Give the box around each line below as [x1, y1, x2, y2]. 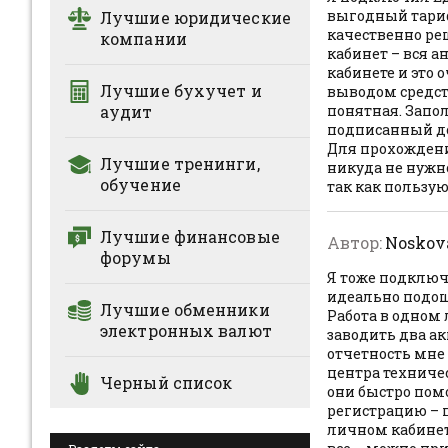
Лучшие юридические [100, 7, 291, 28]
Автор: [327, 232, 382, 254]
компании [100, 28, 187, 49]
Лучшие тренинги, [100, 153, 260, 174]
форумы [100, 247, 171, 268]
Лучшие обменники [100, 299, 270, 320]
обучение [100, 174, 181, 195]
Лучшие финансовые [100, 226, 280, 247]
